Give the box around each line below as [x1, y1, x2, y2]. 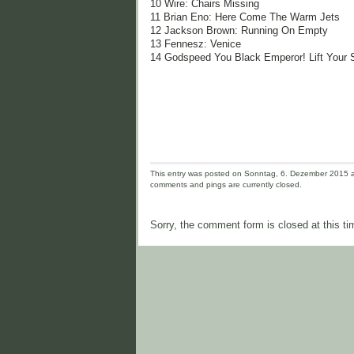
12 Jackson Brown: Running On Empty [150, 24, 328, 36]
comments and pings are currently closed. [150, 180, 302, 190]
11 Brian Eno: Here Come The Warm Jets [150, 11, 340, 23]
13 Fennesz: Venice [150, 38, 241, 50]
